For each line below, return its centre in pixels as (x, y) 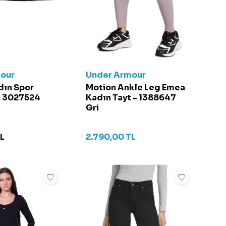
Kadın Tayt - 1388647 (131, 97)
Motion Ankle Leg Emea (135, 87)
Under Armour (116, 75)
